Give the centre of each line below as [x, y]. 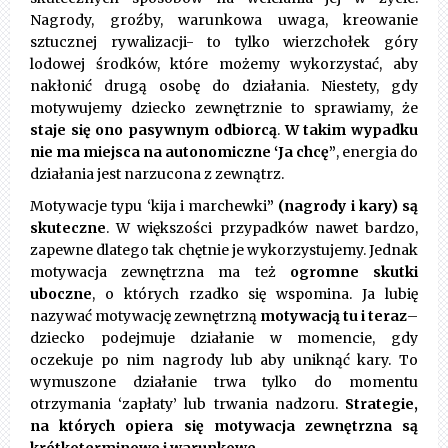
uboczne [61, 294]
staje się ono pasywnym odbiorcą [153, 130]
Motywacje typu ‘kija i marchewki [148, 206]
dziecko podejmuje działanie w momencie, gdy [224, 338]
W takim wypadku [351, 130]
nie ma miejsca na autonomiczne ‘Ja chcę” [183, 152]
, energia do [377, 152]
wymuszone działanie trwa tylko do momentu [224, 382]
